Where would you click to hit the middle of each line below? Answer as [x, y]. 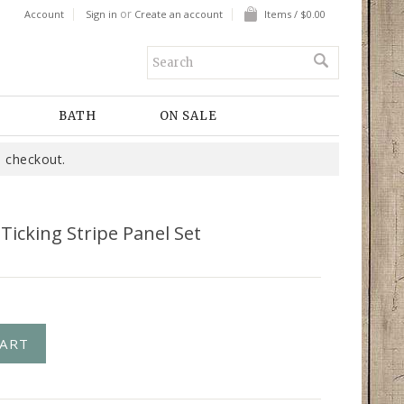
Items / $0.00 [295, 14]
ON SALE [188, 116]
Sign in [101, 14]
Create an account [179, 14]
